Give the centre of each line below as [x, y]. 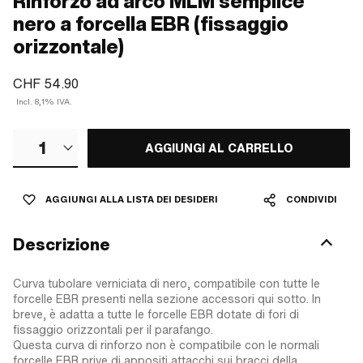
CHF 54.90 [46, 83]
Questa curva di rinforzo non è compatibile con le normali [166, 345]
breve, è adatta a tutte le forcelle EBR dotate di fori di [156, 314]
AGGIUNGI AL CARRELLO [219, 148]
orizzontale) [68, 47]
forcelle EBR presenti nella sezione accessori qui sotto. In [167, 299]
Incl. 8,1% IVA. [44, 102]
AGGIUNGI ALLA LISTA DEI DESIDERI [132, 199]
